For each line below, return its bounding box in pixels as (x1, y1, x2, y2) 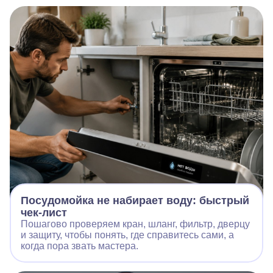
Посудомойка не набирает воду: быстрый (21, 194, 249, 207)
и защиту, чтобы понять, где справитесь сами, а (21, 229, 234, 240)
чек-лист (21, 206, 67, 219)
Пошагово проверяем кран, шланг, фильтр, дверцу (21, 218, 250, 229)
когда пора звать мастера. (21, 240, 138, 251)
